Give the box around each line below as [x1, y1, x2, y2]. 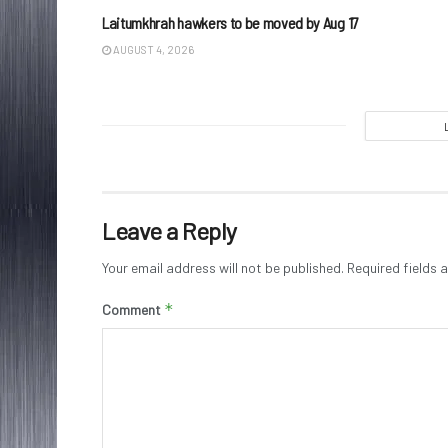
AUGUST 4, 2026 [111, 42, 194, 56]
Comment [102, 300, 164, 318]
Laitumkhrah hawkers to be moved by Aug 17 [102, 12, 359, 32]
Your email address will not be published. [102, 258, 344, 276]
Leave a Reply [102, 215, 237, 245]
